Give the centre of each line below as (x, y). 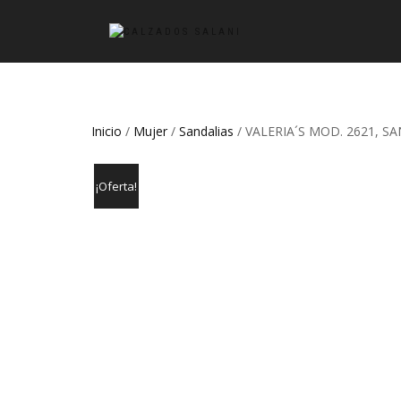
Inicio (107, 131)
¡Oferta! (116, 187)
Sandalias (206, 131)
